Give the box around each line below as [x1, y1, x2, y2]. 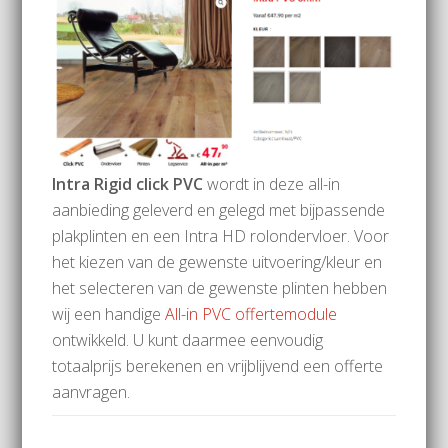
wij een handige [52, 302, 166, 325]
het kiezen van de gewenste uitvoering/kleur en [52, 250, 383, 273]
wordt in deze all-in [203, 172, 341, 195]
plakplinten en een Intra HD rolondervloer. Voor [52, 224, 390, 247]
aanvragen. [52, 380, 131, 403]
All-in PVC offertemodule [165, 302, 338, 325]
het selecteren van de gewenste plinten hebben [52, 276, 388, 299]
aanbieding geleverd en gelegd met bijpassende [52, 198, 386, 221]
